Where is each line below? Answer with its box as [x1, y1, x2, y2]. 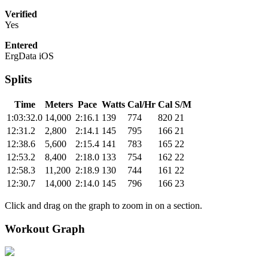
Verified [5, 9, 37, 20]
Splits [5, 73, 32, 86]
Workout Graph [5, 222, 85, 235]
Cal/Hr [127, 99, 156, 109]
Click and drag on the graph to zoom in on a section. [5, 200, 202, 211]
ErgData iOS [5, 51, 54, 62]
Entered [5, 40, 38, 51]
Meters [45, 99, 73, 109]
